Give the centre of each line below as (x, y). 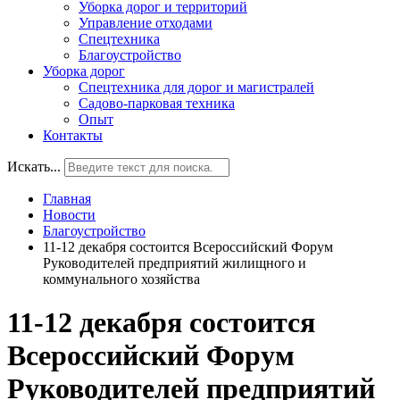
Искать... (34, 167)
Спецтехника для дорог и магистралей (196, 87)
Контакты (73, 135)
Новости (69, 215)
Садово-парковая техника (157, 103)
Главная (67, 199)
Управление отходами (146, 23)
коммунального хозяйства (121, 279)
